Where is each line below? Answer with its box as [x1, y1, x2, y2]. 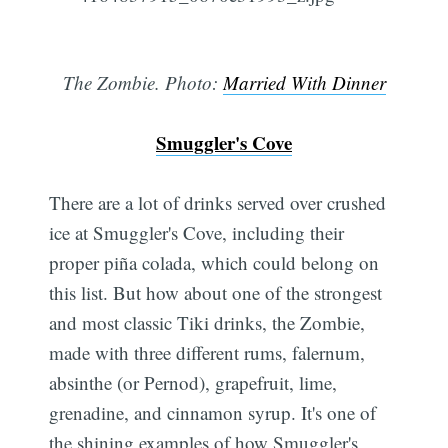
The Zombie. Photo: [62, 70, 223, 96]
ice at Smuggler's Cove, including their [49, 220, 345, 246]
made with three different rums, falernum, [49, 340, 366, 366]
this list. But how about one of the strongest [49, 280, 383, 306]
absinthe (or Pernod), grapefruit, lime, [49, 370, 338, 396]
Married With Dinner [222, 70, 386, 96]
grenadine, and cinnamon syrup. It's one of [49, 400, 377, 426]
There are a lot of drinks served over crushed [49, 190, 387, 216]
